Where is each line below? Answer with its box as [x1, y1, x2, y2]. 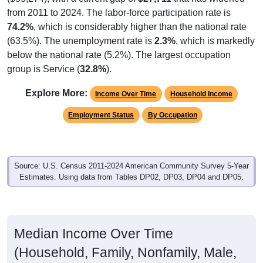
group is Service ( [7, 64, 80, 75]
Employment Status [68, 111, 134, 120]
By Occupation [147, 111, 197, 120]
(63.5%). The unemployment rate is [7, 36, 154, 46]
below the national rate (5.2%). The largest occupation [7, 50, 231, 60]
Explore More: [25, 88, 87, 99]
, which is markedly [176, 36, 255, 46]
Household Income [170, 90, 232, 99]
